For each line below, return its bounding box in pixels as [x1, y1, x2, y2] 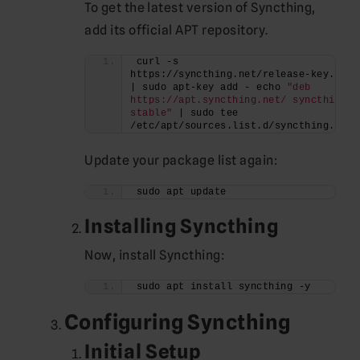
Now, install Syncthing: [84, 247, 225, 263]
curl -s [136, 55, 179, 67]
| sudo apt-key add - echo [130, 81, 287, 93]
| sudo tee [172, 107, 239, 119]
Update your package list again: [84, 152, 278, 168]
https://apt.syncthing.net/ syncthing [130, 94, 347, 106]
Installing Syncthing [84, 214, 279, 238]
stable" [130, 107, 173, 119]
